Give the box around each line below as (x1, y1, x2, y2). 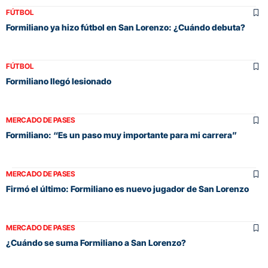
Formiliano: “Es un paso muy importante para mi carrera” (6, 130, 237, 140)
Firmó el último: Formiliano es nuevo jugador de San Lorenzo (6, 184, 249, 194)
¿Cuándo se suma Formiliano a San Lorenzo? (6, 237, 186, 248)
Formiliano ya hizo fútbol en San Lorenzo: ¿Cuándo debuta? (6, 22, 245, 32)
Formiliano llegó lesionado (6, 76, 111, 86)
